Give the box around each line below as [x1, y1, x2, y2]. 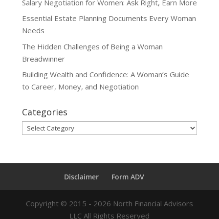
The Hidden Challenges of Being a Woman [22, 41, 163, 51]
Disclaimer [64, 172, 99, 182]
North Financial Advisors [110, 198, 193, 209]
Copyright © [25, 198, 69, 209]
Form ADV [111, 172, 144, 182]
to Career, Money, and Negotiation [22, 82, 139, 92]
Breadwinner [22, 53, 65, 64]
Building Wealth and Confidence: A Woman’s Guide [22, 69, 189, 80]
